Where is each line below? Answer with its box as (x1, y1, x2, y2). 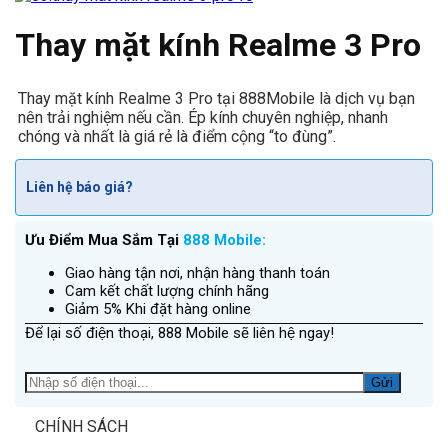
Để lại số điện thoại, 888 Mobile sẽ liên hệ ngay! (25, 323, 334, 342)
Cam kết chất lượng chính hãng (65, 281, 269, 300)
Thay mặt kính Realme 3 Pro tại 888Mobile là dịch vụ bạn (18, 88, 415, 108)
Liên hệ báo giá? (26, 179, 133, 196)
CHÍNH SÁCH (35, 416, 128, 436)
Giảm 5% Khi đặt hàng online (65, 299, 251, 318)
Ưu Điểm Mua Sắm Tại (25, 230, 183, 249)
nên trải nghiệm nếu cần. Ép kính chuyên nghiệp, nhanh (18, 107, 388, 127)
